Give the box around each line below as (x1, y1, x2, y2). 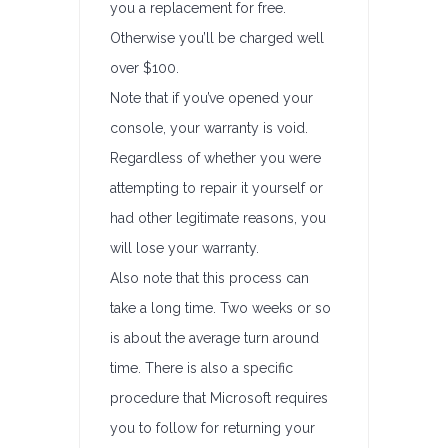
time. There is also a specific (110, 360, 293, 376)
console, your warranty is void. (110, 120, 308, 136)
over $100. (110, 60, 179, 76)
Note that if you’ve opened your (110, 90, 313, 106)
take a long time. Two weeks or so (110, 300, 331, 316)
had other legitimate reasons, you (110, 210, 326, 226)
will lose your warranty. (110, 240, 259, 256)
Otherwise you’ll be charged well (110, 30, 324, 46)
